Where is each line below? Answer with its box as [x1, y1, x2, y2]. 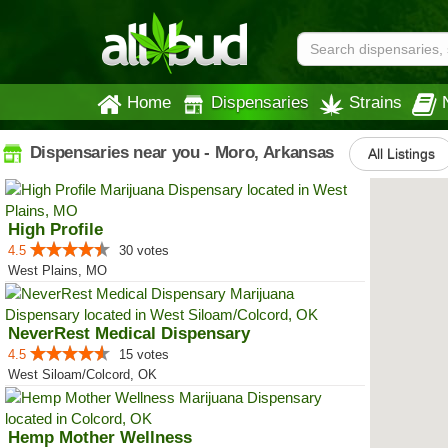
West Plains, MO [8, 263, 107, 278]
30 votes [119, 243, 169, 258]
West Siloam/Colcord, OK [8, 367, 157, 382]
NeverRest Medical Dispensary [8, 324, 250, 343]
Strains [349, 93, 402, 111]
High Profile [8, 220, 103, 239]
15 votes [119, 347, 169, 362]
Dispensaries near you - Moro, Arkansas [25, 142, 334, 162]
